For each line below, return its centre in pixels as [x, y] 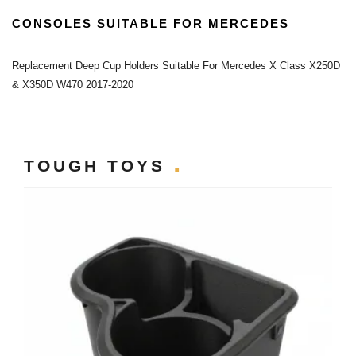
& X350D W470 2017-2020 [73, 85]
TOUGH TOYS [99, 166]
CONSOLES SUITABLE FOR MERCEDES [151, 23]
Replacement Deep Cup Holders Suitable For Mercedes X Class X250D [176, 66]
